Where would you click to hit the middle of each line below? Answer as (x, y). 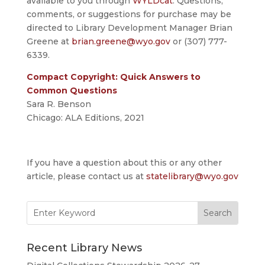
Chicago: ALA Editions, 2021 (85, 118)
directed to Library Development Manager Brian (129, 28)
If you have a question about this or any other (124, 163)
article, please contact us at (86, 177)
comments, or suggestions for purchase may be (129, 14)
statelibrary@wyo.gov (192, 177)
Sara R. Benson (59, 104)
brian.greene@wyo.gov (121, 42)
